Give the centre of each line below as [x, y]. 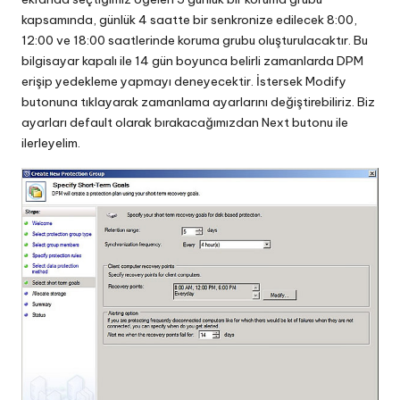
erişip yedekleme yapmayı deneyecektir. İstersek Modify [184, 81]
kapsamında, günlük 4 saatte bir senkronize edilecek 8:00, [189, 19]
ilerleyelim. [51, 142]
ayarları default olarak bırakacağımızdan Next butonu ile [185, 122]
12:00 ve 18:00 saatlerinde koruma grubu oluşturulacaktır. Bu [195, 40]
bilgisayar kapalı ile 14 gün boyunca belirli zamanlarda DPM [192, 60]
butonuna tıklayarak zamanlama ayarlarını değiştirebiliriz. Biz [198, 101]
